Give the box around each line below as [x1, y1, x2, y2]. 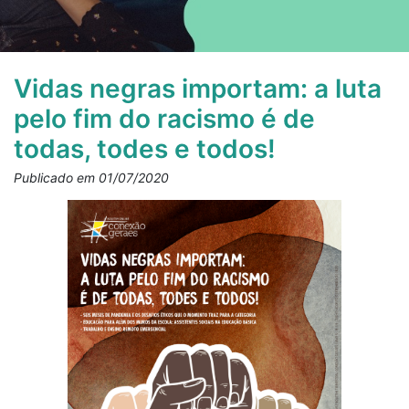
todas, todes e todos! [14, 133, 276, 164]
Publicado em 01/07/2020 [14, 170, 169, 185]
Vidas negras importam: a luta [14, 73, 382, 104]
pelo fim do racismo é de [14, 103, 315, 134]
